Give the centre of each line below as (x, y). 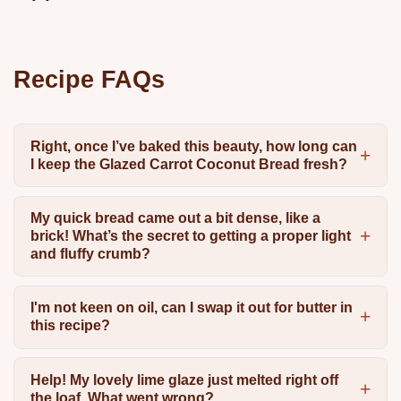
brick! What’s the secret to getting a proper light (190, 235)
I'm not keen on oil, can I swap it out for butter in (191, 308)
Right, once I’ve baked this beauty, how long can (193, 146)
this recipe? (70, 326)
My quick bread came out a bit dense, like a (175, 218)
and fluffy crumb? (90, 253)
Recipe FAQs (89, 80)
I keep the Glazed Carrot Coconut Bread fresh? (188, 164)
